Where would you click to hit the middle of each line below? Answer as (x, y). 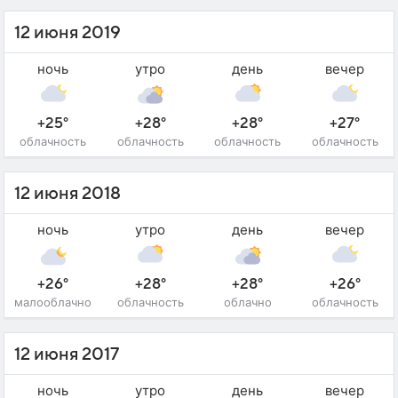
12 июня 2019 (68, 32)
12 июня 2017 (67, 354)
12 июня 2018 (68, 193)
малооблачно (53, 302)
